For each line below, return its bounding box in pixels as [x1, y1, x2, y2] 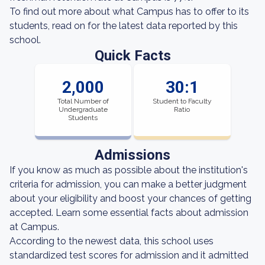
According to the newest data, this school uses [9, 235, 214, 247]
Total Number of [57, 97, 109, 105]
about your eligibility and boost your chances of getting [9, 193, 251, 204]
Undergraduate [58, 105, 108, 114]
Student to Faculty [152, 97, 212, 105]
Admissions [95, 147, 170, 163]
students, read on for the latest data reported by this [9, 20, 238, 31]
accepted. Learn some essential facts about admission [9, 207, 248, 218]
